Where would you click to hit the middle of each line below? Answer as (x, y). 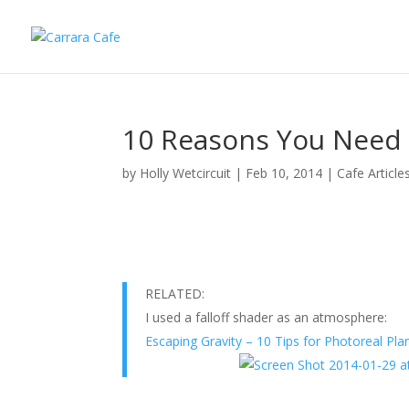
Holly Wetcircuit (186, 173)
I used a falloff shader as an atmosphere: (267, 317)
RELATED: (175, 294)
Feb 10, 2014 (284, 173)
